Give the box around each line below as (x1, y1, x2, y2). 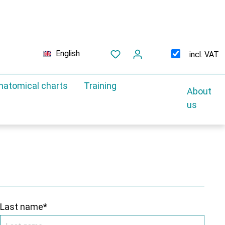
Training (84, 80, 117, 91)
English (56, 48, 80, 58)
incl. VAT (189, 49, 219, 59)
